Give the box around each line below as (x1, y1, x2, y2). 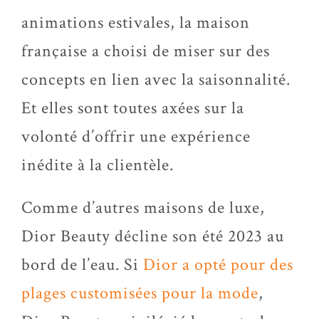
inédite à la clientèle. (21, 154, 174, 176)
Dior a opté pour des (143, 253, 293, 276)
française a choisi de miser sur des (21, 40, 270, 62)
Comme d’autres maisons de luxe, (21, 197, 265, 219)
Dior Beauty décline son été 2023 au (21, 225, 284, 247)
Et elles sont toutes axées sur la (21, 97, 244, 119)
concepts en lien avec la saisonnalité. (21, 68, 291, 90)
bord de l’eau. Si (21, 253, 143, 276)
